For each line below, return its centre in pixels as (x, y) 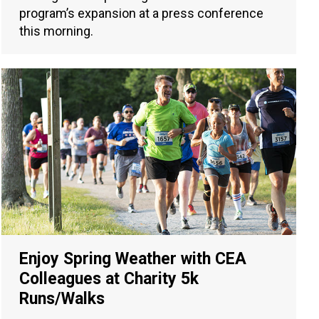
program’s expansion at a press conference (141, 14)
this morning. (56, 31)
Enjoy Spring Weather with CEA (133, 258)
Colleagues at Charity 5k (109, 278)
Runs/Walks (62, 298)
